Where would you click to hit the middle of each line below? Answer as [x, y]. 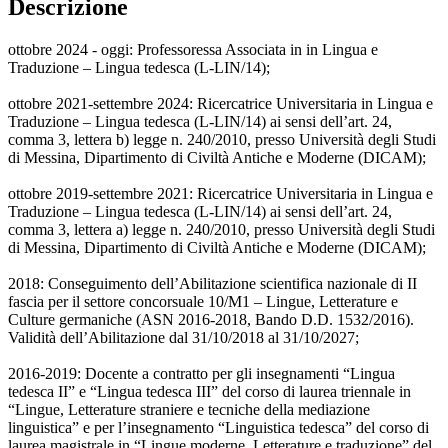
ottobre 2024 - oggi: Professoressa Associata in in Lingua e [193, 50]
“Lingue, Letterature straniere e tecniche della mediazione [189, 410]
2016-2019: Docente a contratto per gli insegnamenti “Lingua [201, 374]
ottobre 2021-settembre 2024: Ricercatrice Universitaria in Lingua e [220, 104]
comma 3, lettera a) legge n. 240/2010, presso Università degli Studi [221, 230]
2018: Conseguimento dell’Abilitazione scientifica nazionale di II [212, 284]
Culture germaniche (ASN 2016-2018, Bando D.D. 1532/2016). [211, 320]
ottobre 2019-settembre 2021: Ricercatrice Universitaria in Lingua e [220, 194]
